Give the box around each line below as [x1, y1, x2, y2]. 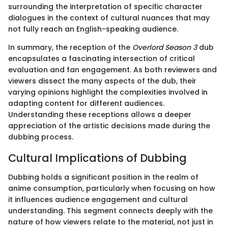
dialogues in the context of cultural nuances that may [8, 12, 210, 23]
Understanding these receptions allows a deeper [8, 109, 191, 120]
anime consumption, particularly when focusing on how [8, 183, 215, 194]
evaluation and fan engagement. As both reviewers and [8, 64, 217, 75]
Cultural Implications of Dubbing [8, 150, 187, 165]
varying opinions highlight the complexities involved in [8, 87, 208, 97]
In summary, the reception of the [8, 42, 132, 52]
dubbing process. [8, 131, 73, 142]
